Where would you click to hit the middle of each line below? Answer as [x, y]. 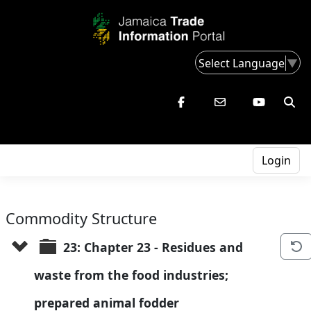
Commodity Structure [81, 219]
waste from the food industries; [133, 275]
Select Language [242, 63]
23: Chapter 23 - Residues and [155, 247]
